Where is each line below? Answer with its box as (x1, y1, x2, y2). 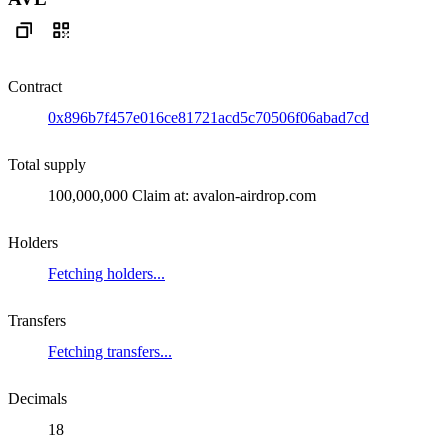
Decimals (8, 389, 67, 407)
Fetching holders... (48, 264, 165, 282)
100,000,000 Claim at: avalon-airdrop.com (48, 186, 316, 204)
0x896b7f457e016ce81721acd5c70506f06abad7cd (48, 108, 369, 126)
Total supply (8, 155, 86, 173)
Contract (8, 77, 62, 95)
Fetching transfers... (48, 342, 172, 360)
